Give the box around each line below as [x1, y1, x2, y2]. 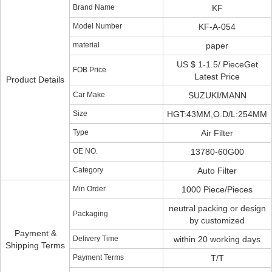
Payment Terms [73, 253, 124, 262]
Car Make [73, 90, 105, 99]
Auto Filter [197, 166, 237, 175]
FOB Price [73, 66, 106, 74]
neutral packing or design [168, 203, 266, 213]
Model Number [73, 22, 122, 30]
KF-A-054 [199, 22, 236, 32]
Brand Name [73, 3, 115, 12]
